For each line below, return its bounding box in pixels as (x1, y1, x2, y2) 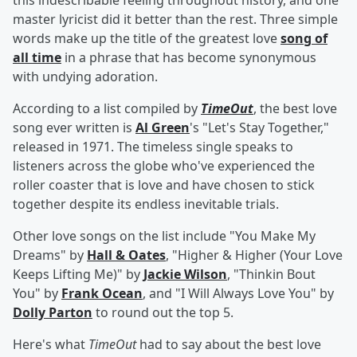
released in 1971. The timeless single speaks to (13, 138, 293, 156)
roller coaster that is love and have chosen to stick (13, 176, 315, 194)
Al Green (135, 119, 190, 137)
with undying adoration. (13, 68, 158, 86)
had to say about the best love (136, 335, 321, 354)
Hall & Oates (87, 246, 166, 265)
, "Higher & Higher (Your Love (166, 246, 343, 265)
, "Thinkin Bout (227, 265, 316, 284)
